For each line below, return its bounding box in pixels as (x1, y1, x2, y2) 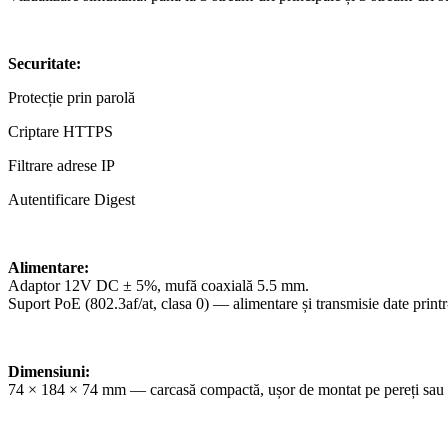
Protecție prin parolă (8, 88, 135, 106)
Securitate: (8, 54, 81, 72)
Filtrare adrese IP (8, 156, 115, 174)
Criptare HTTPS (8, 122, 113, 140)
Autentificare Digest (8, 190, 135, 208)
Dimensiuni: (8, 362, 90, 380)
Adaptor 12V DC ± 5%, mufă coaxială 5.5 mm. (8, 276, 309, 294)
